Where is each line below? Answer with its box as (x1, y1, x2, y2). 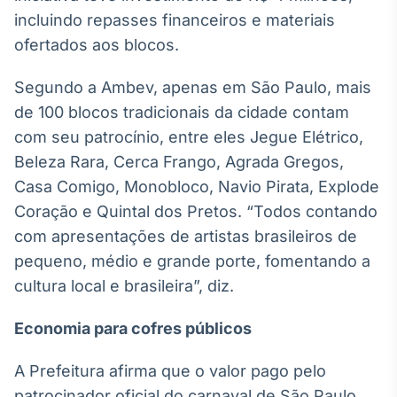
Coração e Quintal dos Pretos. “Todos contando (14, 202, 378, 221)
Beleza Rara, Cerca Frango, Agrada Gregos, (14, 152, 344, 171)
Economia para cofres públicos (14, 319, 252, 338)
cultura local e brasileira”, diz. (14, 276, 234, 295)
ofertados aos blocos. (14, 35, 179, 54)
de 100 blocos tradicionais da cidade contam (14, 103, 349, 121)
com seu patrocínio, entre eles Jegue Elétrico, (14, 128, 363, 146)
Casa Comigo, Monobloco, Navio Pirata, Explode (14, 177, 379, 196)
